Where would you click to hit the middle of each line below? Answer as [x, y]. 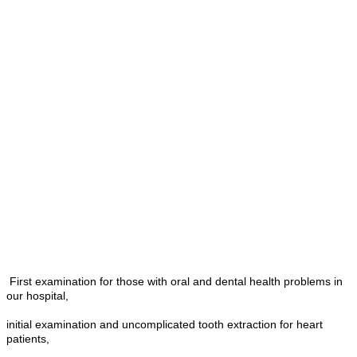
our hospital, [37, 296]
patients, [28, 339]
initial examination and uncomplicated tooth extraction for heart [165, 325]
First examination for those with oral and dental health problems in [175, 282]
